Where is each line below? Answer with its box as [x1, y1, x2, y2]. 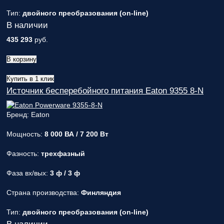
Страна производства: [6, 188, 81, 196]
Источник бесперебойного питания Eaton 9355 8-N [6, 86, 203, 95]
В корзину [6, 55, 36, 63]
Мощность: [6, 130, 44, 138]
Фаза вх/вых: [6, 169, 50, 177]
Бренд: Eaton [6, 110, 49, 118]
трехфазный [41, 149, 85, 157]
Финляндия [81, 188, 121, 196]
